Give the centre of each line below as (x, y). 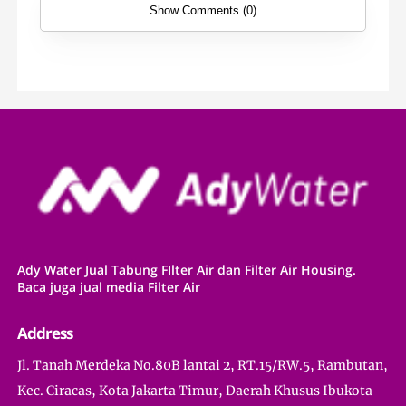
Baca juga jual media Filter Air (109, 286)
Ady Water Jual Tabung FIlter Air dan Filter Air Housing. (187, 269)
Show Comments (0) (203, 11)
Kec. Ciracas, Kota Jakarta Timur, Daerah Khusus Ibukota (195, 390)
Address (45, 333)
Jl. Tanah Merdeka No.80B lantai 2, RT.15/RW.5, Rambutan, (203, 365)
